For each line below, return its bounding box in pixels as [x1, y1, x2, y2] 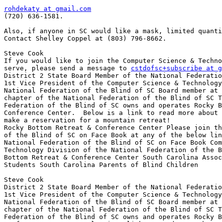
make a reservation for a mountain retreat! [4, 116, 170, 124]
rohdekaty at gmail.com [4, 5, 91, 13]
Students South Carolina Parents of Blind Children [4, 161, 198, 169]
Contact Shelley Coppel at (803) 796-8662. [4, 35, 166, 43]
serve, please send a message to [4, 64, 131, 72]
